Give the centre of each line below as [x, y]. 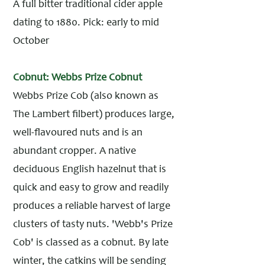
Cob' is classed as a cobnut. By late [91, 243]
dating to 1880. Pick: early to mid [86, 23]
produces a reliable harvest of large [92, 206]
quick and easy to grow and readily [91, 188]
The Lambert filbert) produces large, [94, 115]
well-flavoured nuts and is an [78, 133]
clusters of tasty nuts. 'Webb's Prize [93, 225]
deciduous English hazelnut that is [90, 170]
